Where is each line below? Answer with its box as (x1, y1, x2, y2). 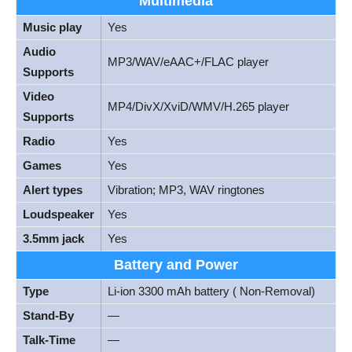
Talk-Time (23, 332, 75, 346)
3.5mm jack (23, 231, 84, 245)
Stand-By (23, 308, 74, 322)
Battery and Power (114, 256, 238, 273)
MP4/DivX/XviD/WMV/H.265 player (108, 99, 289, 113)
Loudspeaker (23, 207, 94, 221)
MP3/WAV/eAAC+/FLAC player (108, 54, 269, 68)
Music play (23, 20, 82, 34)
